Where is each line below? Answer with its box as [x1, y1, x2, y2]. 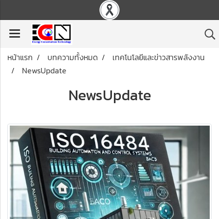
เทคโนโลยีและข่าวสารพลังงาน [112, 51, 205, 63]
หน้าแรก [7, 51, 33, 63]
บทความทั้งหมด [47, 51, 98, 63]
